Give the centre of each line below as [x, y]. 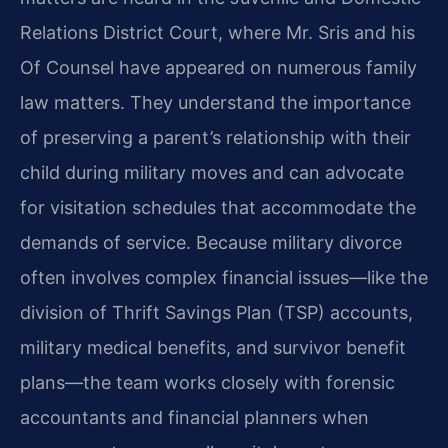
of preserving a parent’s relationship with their [215, 137]
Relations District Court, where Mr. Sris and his [217, 32]
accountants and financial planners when [194, 417]
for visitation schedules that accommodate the [218, 207]
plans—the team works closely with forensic [207, 382]
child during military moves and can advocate [212, 172]
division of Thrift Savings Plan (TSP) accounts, [216, 312]
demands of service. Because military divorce [211, 242]
